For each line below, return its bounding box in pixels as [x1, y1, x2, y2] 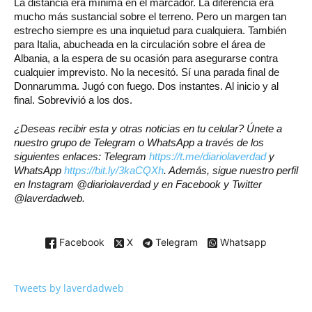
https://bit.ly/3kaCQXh [64, 164, 164, 176]
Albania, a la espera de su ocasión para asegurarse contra [14, 52, 278, 64]
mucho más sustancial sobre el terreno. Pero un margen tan [14, 10, 286, 22]
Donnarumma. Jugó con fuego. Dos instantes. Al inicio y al [14, 79, 279, 92]
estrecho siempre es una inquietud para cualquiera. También [14, 24, 286, 36]
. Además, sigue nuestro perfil [164, 164, 298, 176]
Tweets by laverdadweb [14, 281, 124, 295]
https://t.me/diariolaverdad [149, 150, 266, 162]
